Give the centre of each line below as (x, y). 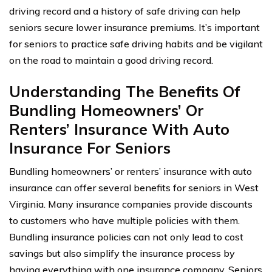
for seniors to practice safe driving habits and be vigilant (136, 44)
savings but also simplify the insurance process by (122, 253)
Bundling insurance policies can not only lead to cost (126, 237)
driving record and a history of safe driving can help (125, 11)
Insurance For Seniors (90, 148)
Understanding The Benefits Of (125, 92)
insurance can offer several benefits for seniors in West (134, 188)
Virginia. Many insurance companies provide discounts (131, 204)
